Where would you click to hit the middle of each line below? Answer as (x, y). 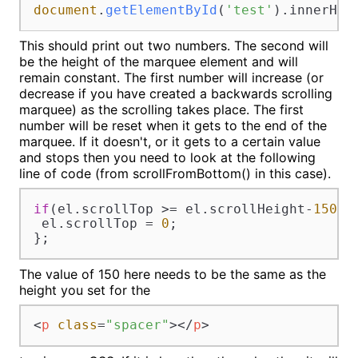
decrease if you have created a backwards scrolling (176, 94)
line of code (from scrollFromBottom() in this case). (175, 174)
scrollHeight (257, 209)
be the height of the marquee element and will (159, 62)
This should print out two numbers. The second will (174, 46)
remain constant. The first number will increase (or (171, 78)
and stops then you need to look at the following (167, 158)
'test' (249, 10)
